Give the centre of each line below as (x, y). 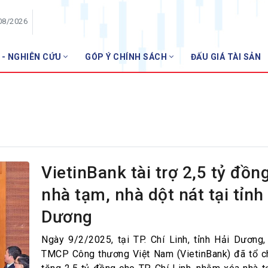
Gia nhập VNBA (182, 118)
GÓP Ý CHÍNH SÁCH (127, 57)
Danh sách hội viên (189, 99)
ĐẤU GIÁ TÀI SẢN (226, 57)
